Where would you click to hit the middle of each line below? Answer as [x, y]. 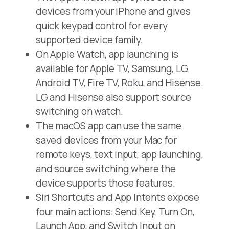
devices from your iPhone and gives [113, 12]
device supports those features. [106, 183]
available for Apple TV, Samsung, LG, [113, 69]
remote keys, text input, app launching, [120, 155]
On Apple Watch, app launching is [107, 54]
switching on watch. [79, 112]
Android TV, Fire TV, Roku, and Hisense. [120, 83]
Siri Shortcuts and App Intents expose [118, 198]
